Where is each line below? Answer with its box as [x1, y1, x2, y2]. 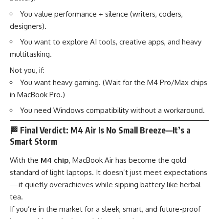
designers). [10, 21, 46, 31]
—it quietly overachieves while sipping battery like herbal [10, 179, 201, 189]
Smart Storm [10, 136, 57, 147]
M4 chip [41, 155, 69, 165]
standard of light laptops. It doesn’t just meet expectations [10, 167, 207, 177]
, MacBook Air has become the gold [69, 155, 186, 165]
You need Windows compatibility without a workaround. [20, 106, 205, 115]
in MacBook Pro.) [10, 89, 65, 99]
